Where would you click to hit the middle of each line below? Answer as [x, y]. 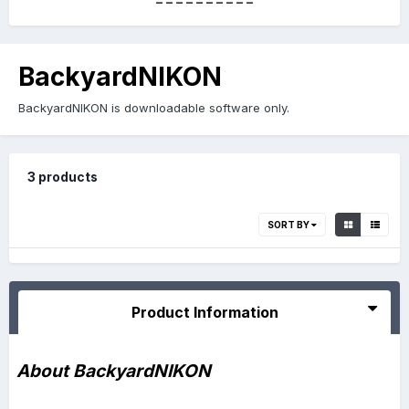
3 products [63, 177]
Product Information [204, 312]
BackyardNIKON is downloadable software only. [154, 107]
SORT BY [289, 224]
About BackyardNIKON [114, 370]
